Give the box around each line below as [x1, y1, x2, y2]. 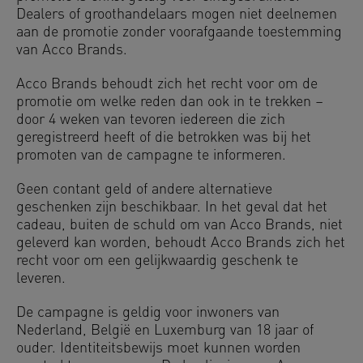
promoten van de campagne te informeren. [16, 148, 286, 164]
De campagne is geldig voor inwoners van [16, 305, 280, 321]
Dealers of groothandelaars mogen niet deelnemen [16, 7, 337, 23]
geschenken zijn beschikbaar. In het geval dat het [16, 200, 327, 216]
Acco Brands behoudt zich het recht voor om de [16, 77, 318, 92]
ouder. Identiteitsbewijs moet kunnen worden [16, 341, 301, 357]
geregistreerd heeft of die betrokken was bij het [16, 130, 311, 146]
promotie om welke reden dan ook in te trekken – [16, 95, 323, 110]
